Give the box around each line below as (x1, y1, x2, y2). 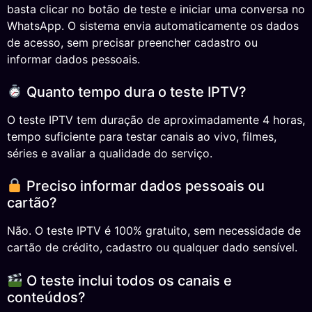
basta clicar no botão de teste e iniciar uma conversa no (7, 1, 305, 16)
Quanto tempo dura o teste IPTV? (22, 84, 247, 101)
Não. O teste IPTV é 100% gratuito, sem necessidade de (7, 224, 301, 238)
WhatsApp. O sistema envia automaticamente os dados (7, 18, 299, 33)
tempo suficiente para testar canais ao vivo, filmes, (7, 130, 276, 144)
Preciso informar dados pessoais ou (22, 178, 265, 195)
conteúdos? (7, 288, 86, 306)
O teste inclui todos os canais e (22, 272, 232, 289)
